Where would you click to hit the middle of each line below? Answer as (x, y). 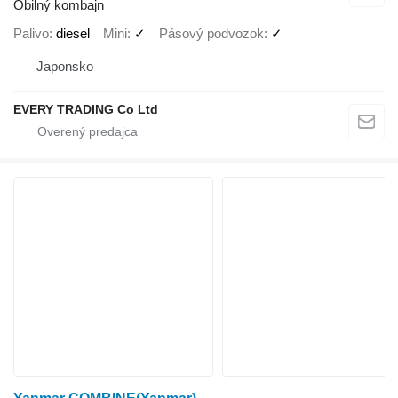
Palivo (31, 33)
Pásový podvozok (211, 33)
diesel (73, 33)
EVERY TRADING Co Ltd (86, 110)
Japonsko (65, 67)
